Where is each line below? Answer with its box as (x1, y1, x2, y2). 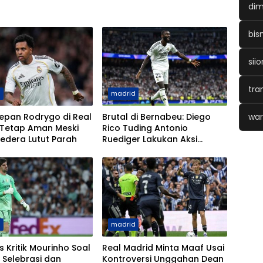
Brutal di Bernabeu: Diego (102, 111, 211, 123)
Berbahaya (102, 144, 150, 157)
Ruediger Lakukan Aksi (102, 133, 197, 146)
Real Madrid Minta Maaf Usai (102, 241, 224, 254)
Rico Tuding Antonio (102, 122, 188, 134)
